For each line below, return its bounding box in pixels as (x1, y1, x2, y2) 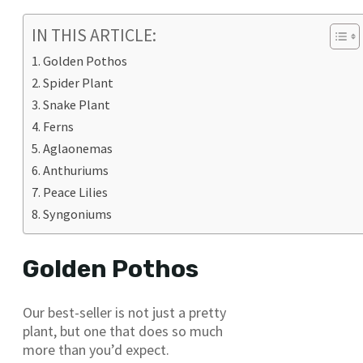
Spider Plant (43, 74, 114, 91)
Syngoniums (43, 205, 113, 222)
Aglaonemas (43, 139, 113, 156)
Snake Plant (43, 96, 111, 113)
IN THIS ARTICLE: (32, 23, 156, 46)
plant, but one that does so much (23, 322, 223, 341)
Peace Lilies (43, 183, 109, 200)
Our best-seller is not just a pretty (23, 303, 226, 322)
